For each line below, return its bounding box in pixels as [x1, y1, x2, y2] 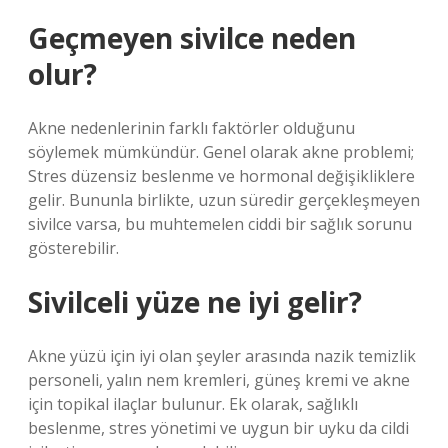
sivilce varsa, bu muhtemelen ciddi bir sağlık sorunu [28, 213, 412, 235]
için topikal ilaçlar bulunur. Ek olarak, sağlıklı [28, 393, 358, 415]
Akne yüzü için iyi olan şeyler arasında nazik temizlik [28, 345, 416, 367]
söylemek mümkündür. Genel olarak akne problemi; [28, 141, 414, 163]
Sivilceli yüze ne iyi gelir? [28, 283, 362, 321]
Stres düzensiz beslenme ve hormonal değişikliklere [28, 165, 415, 187]
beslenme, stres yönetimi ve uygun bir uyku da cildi [28, 417, 409, 439]
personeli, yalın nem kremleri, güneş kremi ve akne [28, 369, 410, 391]
